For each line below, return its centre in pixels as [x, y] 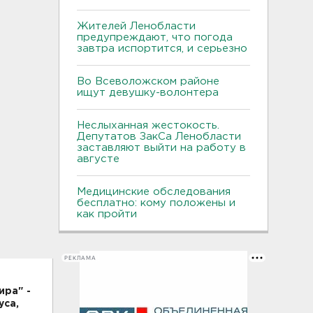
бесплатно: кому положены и [156, 203]
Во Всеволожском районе [148, 81]
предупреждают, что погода [155, 37]
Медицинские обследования [154, 192]
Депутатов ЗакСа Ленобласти [159, 137]
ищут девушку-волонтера [148, 93]
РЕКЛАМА [80, 258]
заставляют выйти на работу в [161, 148]
